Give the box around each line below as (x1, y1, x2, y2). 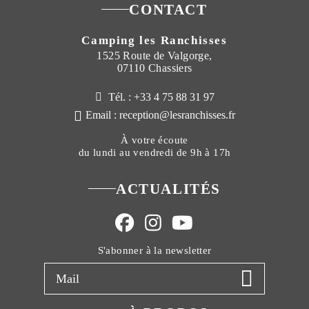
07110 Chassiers (117, 61, 192, 74)
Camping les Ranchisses (81, 33, 228, 47)
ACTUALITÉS (116, 180, 221, 197)
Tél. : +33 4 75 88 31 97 (105, 90, 215, 103)
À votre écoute (121, 133, 188, 146)
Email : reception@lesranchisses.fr (86, 108, 235, 121)
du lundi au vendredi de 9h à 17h (78, 146, 231, 158)
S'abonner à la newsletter (97, 243, 212, 256)
